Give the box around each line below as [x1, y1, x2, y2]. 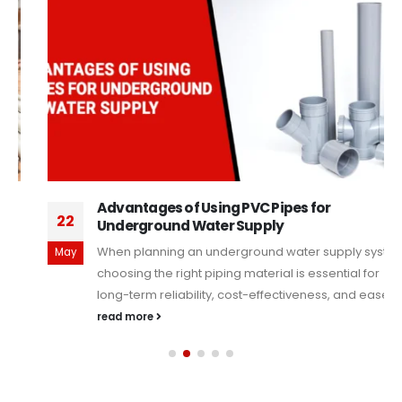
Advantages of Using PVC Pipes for [67, 197, 301, 217]
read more [67, 309, 127, 324]
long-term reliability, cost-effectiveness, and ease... [67, 285, 368, 303]
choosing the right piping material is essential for [67, 264, 350, 282]
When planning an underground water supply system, [67, 242, 380, 260]
